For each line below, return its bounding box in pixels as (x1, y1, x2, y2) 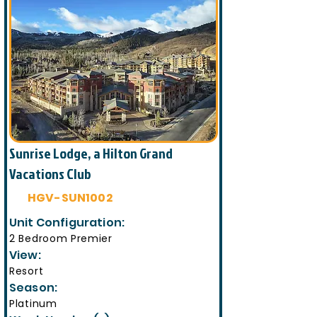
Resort (9, 264, 44, 278)
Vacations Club (9, 163, 91, 183)
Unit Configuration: (9, 214, 127, 231)
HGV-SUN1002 (28, 190, 113, 206)
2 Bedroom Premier (9, 231, 113, 246)
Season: (9, 279, 60, 296)
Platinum (9, 296, 57, 311)
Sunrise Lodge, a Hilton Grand (9, 143, 173, 163)
